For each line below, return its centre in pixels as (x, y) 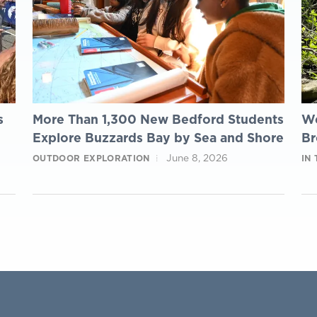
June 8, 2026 (197, 157)
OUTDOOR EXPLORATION (91, 158)
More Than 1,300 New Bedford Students (158, 119)
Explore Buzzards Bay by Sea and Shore (158, 137)
